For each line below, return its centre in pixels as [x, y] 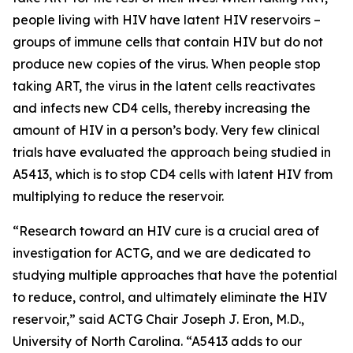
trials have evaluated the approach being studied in [172, 152]
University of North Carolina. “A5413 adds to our [157, 341]
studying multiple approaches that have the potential [175, 275]
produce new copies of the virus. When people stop [167, 64]
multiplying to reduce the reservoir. [118, 196]
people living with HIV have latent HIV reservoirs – [167, 20]
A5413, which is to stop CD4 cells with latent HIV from [173, 174]
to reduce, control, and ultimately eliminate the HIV [170, 297]
